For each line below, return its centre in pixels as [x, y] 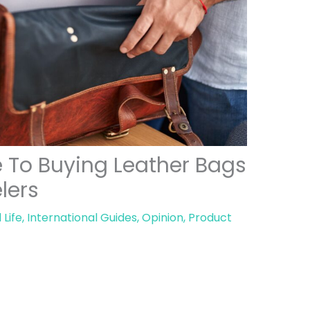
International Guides [82, 218]
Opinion [162, 218]
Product [210, 218]
